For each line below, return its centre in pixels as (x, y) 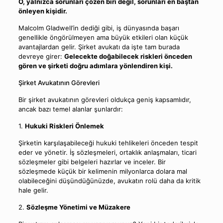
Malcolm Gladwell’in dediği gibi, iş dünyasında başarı (99, 28)
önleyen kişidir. (43, 11)
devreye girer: (41, 56)
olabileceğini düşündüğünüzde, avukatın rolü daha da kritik (109, 181)
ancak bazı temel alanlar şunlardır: (70, 109)
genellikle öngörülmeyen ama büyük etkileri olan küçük (103, 37)
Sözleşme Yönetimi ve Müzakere (78, 207)
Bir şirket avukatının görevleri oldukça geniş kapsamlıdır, (105, 100)
